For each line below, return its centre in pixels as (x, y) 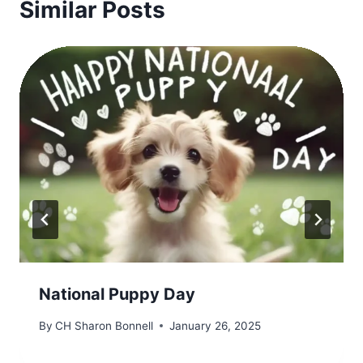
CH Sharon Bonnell (105, 325)
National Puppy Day (117, 295)
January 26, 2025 (216, 325)
